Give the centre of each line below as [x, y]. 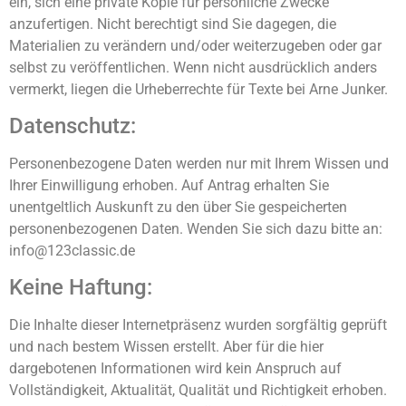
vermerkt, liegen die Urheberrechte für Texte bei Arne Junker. [198, 89]
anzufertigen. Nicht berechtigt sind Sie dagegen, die [173, 24]
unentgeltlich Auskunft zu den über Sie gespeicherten [178, 207]
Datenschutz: [72, 126]
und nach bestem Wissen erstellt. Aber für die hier [166, 347]
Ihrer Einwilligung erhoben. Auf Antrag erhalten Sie [169, 185]
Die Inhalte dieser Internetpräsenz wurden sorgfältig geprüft [198, 325]
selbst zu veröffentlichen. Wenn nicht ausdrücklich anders [193, 67]
